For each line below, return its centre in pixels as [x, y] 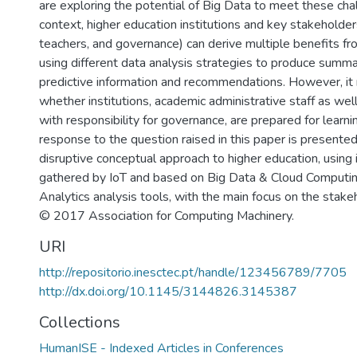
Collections [80, 322]
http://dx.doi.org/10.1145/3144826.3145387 [168, 292]
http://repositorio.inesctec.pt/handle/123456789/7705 [193, 273]
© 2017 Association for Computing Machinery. [167, 216]
